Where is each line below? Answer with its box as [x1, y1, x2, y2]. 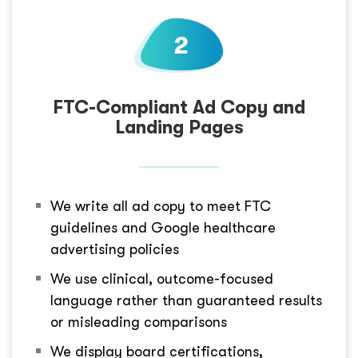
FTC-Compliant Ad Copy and [53, 97, 305, 119]
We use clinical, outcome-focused [50, 271, 273, 288]
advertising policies [50, 241, 179, 258]
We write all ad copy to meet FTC [50, 198, 271, 215]
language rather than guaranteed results [50, 292, 322, 309]
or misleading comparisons [50, 314, 227, 331]
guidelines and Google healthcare [50, 220, 276, 237]
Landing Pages [114, 117, 244, 139]
